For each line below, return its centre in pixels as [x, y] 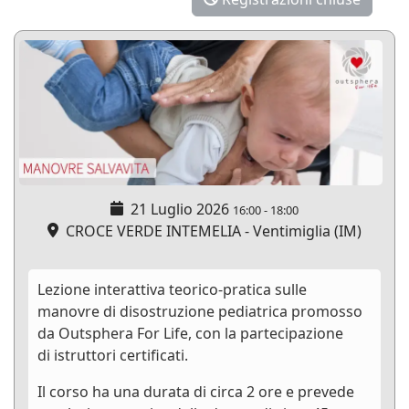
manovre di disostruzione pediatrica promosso [200, 312]
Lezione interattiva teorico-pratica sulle [172, 290]
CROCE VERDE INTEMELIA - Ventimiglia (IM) [210, 231]
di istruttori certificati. [113, 356]
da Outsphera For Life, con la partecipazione [190, 334]
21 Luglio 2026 [180, 210]
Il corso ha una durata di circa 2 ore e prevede [196, 392]
